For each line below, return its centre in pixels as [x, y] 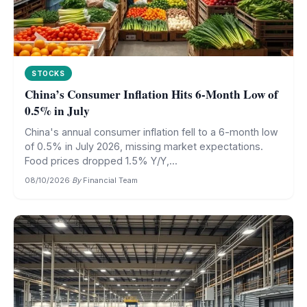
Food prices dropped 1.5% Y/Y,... [101, 161]
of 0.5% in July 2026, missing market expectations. [144, 146]
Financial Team [110, 180]
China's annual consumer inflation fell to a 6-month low [151, 132]
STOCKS [48, 73]
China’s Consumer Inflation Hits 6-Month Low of [151, 94]
